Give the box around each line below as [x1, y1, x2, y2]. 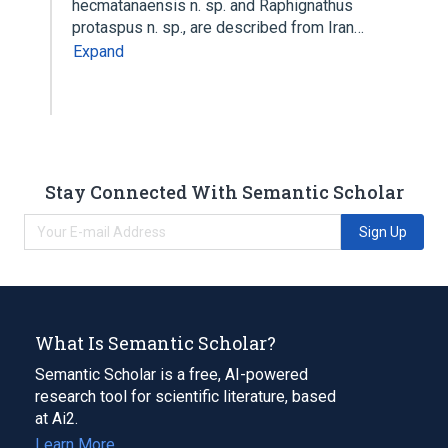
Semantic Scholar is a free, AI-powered [35, 364, 308, 384]
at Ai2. [35, 408, 78, 428]
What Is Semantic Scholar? [35, 330, 276, 355]
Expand [73, 42, 124, 61]
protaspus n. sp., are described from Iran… [72, 18, 368, 37]
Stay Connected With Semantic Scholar [44, 179, 404, 204]
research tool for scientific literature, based [35, 386, 336, 406]
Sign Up [358, 223, 407, 240]
